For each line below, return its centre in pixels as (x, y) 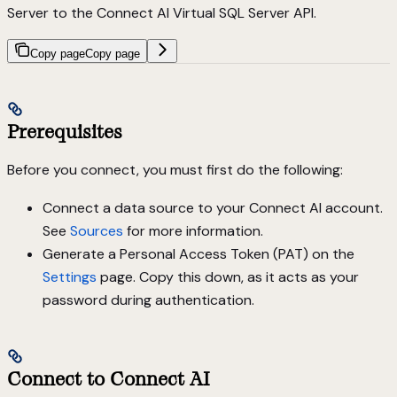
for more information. (193, 230)
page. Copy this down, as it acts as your (228, 276)
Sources (97, 230)
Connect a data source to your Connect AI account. (213, 207)
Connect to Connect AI (109, 379)
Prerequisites (65, 131)
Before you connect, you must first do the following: (175, 169)
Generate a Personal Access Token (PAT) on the (198, 253)
